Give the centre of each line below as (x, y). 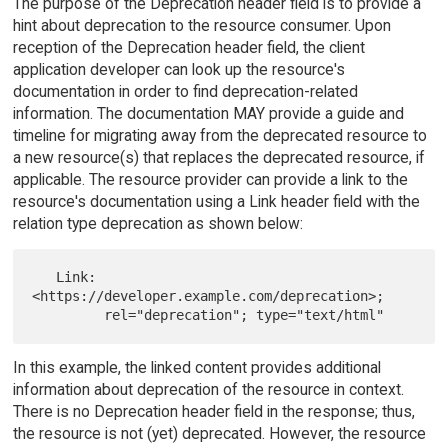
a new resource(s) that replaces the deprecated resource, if (218, 157)
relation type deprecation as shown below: (157, 223)
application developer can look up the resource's (178, 69)
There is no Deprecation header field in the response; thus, (213, 411)
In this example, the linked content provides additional (196, 367)
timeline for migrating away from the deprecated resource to (219, 135)
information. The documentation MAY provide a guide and (208, 113)
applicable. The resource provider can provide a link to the (210, 179)
